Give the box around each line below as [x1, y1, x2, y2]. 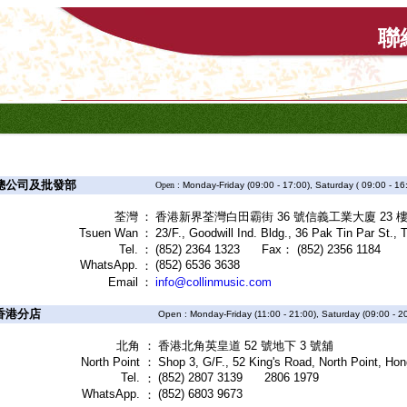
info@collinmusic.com [155, 275, 272, 289]
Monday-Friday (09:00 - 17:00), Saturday [183, 180, 353, 190]
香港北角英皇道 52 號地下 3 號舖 [158, 339, 333, 352]
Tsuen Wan [79, 226, 138, 240]
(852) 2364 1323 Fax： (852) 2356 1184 [155, 243, 381, 256]
